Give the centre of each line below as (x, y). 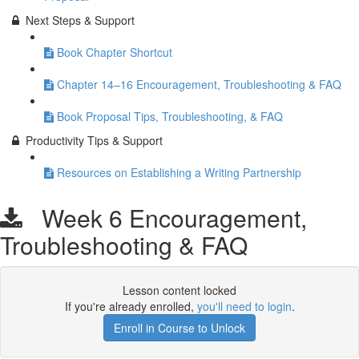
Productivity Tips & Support (94, 140)
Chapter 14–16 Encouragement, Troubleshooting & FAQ (199, 84)
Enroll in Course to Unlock (179, 328)
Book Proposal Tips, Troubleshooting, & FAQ (170, 116)
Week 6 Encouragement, (165, 218)
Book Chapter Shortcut (115, 52)
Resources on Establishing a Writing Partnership (179, 172)
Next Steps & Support (80, 20)
